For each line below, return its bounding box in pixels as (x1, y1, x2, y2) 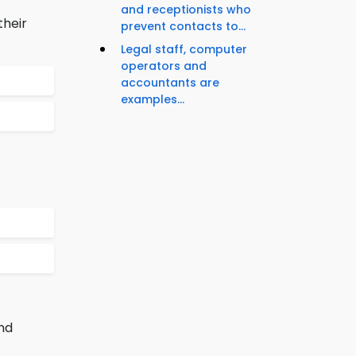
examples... (121, 91, 184, 108)
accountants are (121, 75, 219, 91)
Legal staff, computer (121, 41, 247, 58)
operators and (121, 58, 207, 75)
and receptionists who (121, 2, 251, 18)
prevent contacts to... (121, 18, 246, 35)
